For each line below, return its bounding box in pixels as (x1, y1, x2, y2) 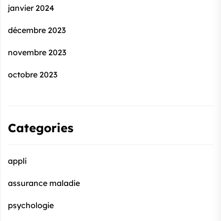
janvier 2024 (8, 3, 54, 13)
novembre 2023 (8, 47, 66, 58)
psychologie (8, 200, 54, 211)
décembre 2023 (8, 25, 66, 36)
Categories (8, 120, 74, 136)
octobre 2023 (8, 70, 57, 80)
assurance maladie (8, 178, 80, 188)
